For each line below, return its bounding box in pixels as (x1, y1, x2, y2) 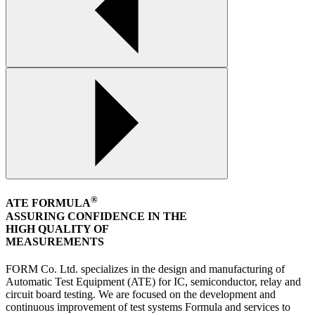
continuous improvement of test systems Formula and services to (6, 300, 290, 313)
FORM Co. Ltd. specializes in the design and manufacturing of (6, 262, 285, 275)
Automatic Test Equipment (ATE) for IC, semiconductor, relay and (6, 275, 301, 288)
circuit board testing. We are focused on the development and (6, 288, 276, 300)
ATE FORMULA (6, 197, 91, 210)
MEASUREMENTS (6, 235, 104, 247)
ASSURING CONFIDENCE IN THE (6, 210, 187, 222)
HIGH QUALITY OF (6, 222, 109, 235)
